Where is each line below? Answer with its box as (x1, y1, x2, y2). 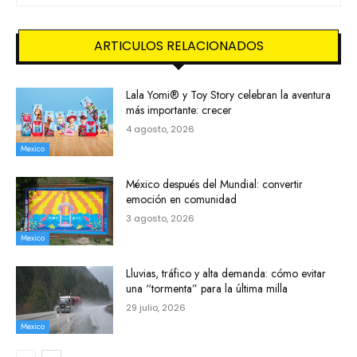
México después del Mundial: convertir (126, 175, 304, 192)
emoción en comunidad (126, 190, 237, 207)
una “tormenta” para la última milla (126, 280, 288, 296)
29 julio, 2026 (126, 300, 186, 314)
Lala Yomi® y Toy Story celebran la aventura (126, 87, 331, 104)
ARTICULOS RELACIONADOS (93, 37, 264, 56)
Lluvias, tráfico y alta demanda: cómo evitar (126, 265, 327, 281)
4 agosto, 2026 (126, 123, 195, 136)
